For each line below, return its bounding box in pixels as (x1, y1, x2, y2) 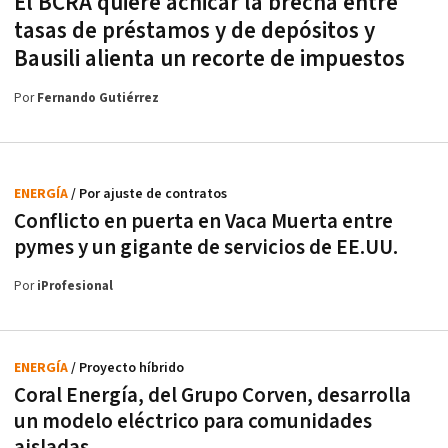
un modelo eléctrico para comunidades (14, 408, 372, 436)
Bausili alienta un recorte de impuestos (14, 44, 405, 75)
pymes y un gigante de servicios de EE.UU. (14, 234, 398, 262)
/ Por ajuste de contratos (71, 185, 227, 204)
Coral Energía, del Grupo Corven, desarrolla (14, 382, 411, 410)
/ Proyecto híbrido (71, 359, 184, 378)
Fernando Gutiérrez (37, 90, 159, 108)
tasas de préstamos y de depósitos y (14, 16, 375, 47)
